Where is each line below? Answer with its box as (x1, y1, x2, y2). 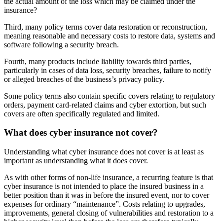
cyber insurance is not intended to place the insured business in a (4, 182, 204, 191)
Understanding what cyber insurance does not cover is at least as (4, 147, 204, 156)
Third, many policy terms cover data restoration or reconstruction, (4, 22, 207, 31)
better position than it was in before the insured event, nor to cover (4, 191, 209, 200)
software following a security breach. (4, 40, 119, 49)
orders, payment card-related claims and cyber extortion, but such (4, 100, 206, 109)
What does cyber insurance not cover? (4, 127, 158, 138)
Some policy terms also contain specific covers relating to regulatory (4, 91, 215, 100)
